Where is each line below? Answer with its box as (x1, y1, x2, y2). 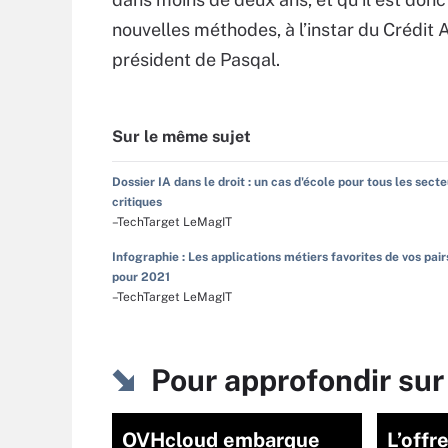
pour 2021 (112, 270, 170, 284)
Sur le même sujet (112, 127, 251, 146)
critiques (112, 195, 162, 209)
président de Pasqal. (112, 49, 280, 70)
